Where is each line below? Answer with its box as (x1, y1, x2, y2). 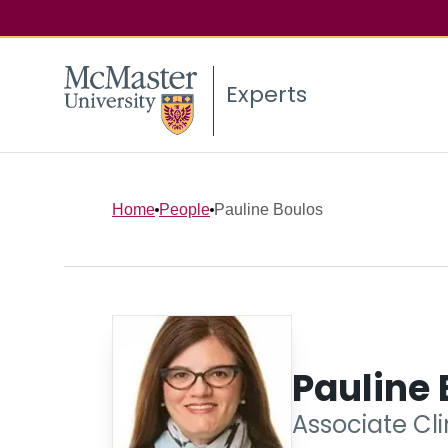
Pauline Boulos (214, 200, 323, 218)
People (159, 200, 210, 218)
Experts (226, 79, 307, 111)
